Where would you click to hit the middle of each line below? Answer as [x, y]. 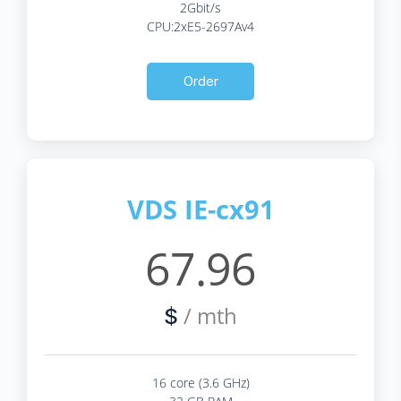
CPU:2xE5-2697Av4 [200, 26]
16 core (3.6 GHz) [200, 382]
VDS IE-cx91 [200, 209]
